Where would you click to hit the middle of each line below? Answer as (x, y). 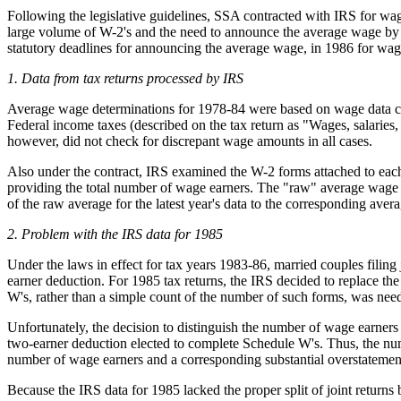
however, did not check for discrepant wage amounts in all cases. (190, 141)
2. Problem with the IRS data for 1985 (115, 235)
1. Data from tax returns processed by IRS (125, 79)
